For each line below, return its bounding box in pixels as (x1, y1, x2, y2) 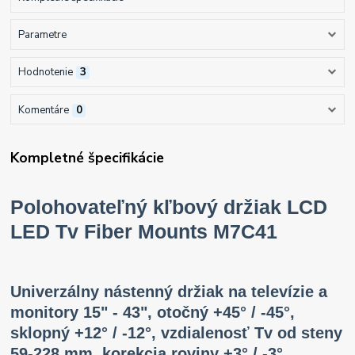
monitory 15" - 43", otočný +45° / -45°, (10, 303, 296, 322)
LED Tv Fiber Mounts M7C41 (10, 220, 278, 242)
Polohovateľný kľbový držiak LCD (10, 196, 328, 218)
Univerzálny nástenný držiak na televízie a (10, 283, 328, 301)
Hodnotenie (17, 65, 73, 80)
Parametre (17, 28, 67, 43)
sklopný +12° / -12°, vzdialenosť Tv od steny (10, 324, 343, 342)
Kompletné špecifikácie (10, 148, 165, 167)
